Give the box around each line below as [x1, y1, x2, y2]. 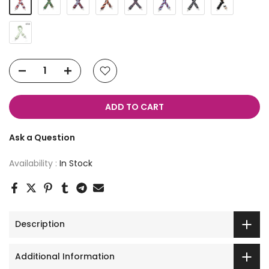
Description [15, 218, 65, 231]
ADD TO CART [105, 100, 164, 113]
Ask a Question [9, 131, 75, 144]
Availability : [9, 157, 59, 169]
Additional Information [15, 250, 115, 263]
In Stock [59, 157, 92, 169]
